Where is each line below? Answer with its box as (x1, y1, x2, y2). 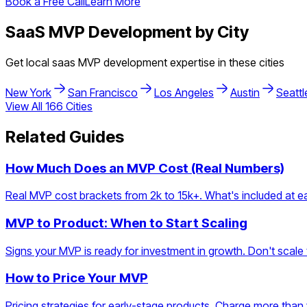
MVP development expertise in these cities (75, 55, 284, 69)
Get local (5, 55, 52, 69)
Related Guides (5, 126, 124, 147)
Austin (230, 85, 260, 99)
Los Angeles (154, 85, 214, 99)
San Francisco (68, 85, 138, 99)
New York (5, 85, 51, 99)
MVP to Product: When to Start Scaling (5, 215, 247, 231)
